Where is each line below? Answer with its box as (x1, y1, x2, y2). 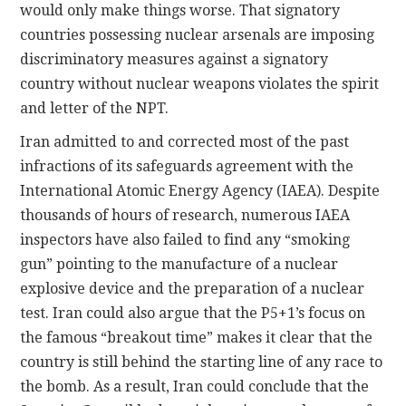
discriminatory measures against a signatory (20, 50, 329, 68)
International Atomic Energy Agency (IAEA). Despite (20, 181, 381, 199)
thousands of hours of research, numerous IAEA (20, 206, 351, 224)
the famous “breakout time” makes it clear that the (20, 328, 373, 346)
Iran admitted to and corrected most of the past (20, 132, 350, 150)
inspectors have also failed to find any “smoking (20, 230, 351, 248)
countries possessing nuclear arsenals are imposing (20, 25, 375, 43)
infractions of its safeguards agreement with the (20, 157, 354, 175)
